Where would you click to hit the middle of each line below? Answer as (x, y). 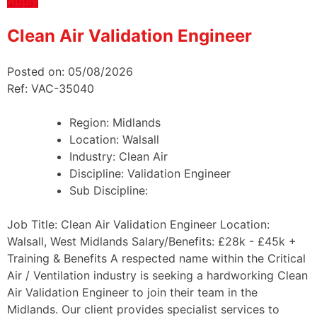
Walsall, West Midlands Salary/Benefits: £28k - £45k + (152, 241)
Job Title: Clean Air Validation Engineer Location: (138, 224)
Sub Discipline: (109, 190)
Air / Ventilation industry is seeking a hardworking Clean (157, 275)
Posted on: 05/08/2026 (70, 71)
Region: (91, 122)
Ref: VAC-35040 (51, 88)
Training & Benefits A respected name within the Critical (156, 258)
